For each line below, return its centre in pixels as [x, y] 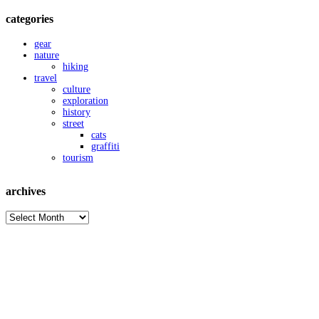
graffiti [105, 146]
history [77, 112]
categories [30, 19]
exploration [85, 100]
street [73, 123]
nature [47, 55]
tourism [78, 157]
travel [46, 78]
